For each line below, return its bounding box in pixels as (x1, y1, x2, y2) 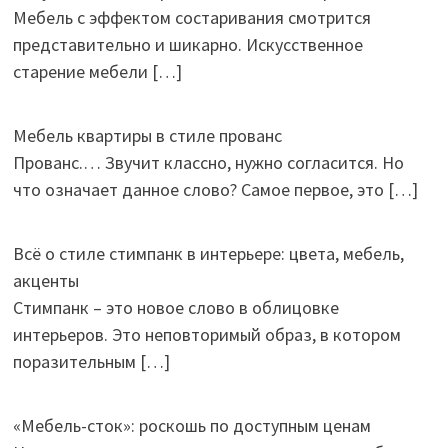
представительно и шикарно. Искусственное (12, 32, 363, 56)
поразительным (12, 349, 140, 373)
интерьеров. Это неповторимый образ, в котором (12, 322, 401, 346)
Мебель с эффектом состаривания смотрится (12, 5, 371, 29)
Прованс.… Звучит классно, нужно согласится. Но (12, 150, 404, 174)
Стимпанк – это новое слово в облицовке (12, 295, 339, 319)
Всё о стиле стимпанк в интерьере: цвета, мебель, (12, 241, 404, 265)
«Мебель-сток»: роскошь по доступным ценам (12, 413, 371, 437)
